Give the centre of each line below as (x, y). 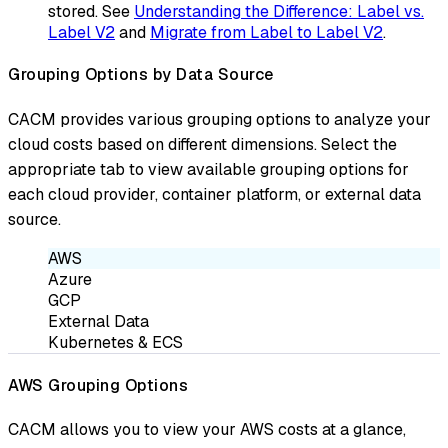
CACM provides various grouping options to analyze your (219, 119)
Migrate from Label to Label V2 (266, 32)
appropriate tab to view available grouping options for (208, 169)
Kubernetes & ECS (115, 342)
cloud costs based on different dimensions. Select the (202, 144)
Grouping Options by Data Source (141, 75)
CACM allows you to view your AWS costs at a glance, (207, 430)
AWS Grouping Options (98, 385)
